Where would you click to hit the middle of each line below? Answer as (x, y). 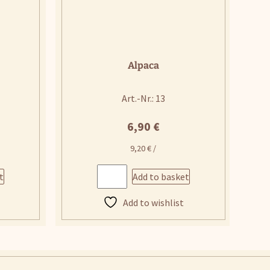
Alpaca (143, 65)
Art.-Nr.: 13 (143, 98)
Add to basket (161, 176)
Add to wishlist (153, 202)
